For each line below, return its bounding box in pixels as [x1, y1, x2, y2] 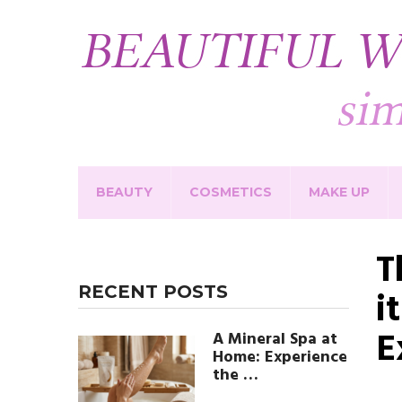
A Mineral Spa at [213, 327, 337, 353]
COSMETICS [189, 184, 272, 200]
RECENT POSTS [78, 281, 228, 302]
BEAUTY [96, 184, 153, 200]
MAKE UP [309, 184, 370, 200]
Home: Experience [213, 345, 347, 371]
